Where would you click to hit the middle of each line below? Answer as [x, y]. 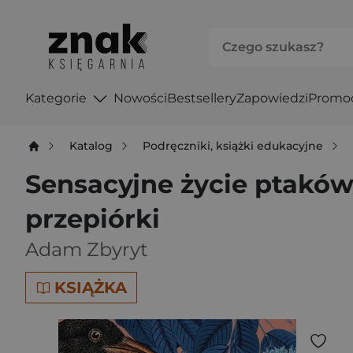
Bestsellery [201, 98]
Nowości [140, 98]
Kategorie [56, 98]
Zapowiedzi [272, 98]
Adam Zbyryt [87, 249]
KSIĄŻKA [91, 288]
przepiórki [93, 219]
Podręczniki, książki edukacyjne [233, 145]
